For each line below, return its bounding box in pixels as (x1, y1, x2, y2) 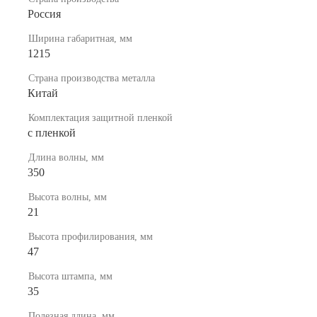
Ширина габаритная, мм (28, 33, 132, 44)
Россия (28, 7, 61, 20)
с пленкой (28, 126, 76, 139)
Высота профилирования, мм (28, 231, 153, 242)
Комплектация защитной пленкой (28, 112, 173, 123)
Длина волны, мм (28, 151, 104, 163)
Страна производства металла (28, 72, 155, 83)
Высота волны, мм (28, 191, 107, 202)
